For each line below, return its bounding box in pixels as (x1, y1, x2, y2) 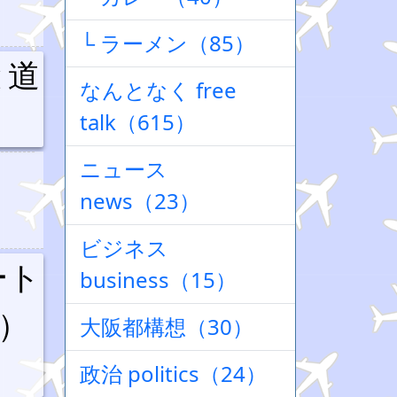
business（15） (80, 265, 237, 294)
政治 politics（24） (80, 359, 267, 388)
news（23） (80, 186, 200, 215)
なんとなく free (80, 75, 237, 105)
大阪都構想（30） (80, 312, 253, 341)
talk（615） (80, 107, 196, 136)
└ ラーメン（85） (80, 28, 255, 58)
